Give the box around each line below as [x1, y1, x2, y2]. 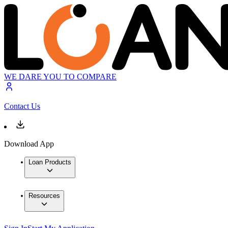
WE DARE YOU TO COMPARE [4, 72, 117, 81]
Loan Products [28, 158, 71, 166]
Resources [28, 192, 60, 200]
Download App [4, 139, 54, 149]
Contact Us [4, 102, 40, 111]
